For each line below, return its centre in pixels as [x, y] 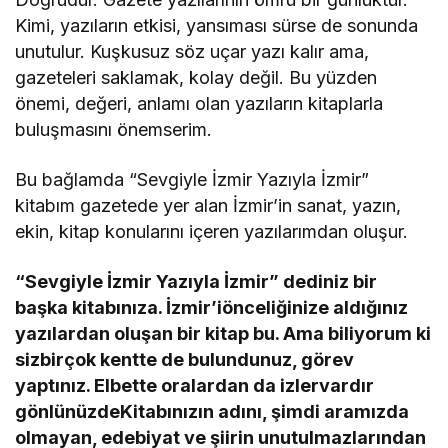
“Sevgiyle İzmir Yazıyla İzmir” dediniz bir [196, 282]
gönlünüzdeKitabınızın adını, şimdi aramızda [212, 412]
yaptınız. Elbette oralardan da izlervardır [195, 386]
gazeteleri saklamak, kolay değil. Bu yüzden [196, 78]
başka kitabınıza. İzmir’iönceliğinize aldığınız [212, 308]
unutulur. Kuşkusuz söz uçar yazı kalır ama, [192, 52]
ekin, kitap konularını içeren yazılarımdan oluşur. [212, 232]
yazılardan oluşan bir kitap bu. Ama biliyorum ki [223, 334]
